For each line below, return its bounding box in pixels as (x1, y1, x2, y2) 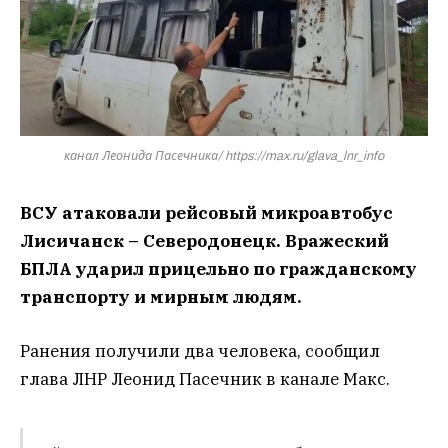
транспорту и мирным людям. (20, 285, 302, 308)
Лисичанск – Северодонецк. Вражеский (20, 229, 389, 252)
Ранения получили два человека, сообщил (20, 340, 380, 363)
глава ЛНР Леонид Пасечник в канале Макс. (20, 368, 390, 391)
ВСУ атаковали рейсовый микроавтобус (20, 201, 393, 224)
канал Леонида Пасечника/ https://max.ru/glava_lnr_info (64, 148, 384, 163)
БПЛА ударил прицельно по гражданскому (20, 257, 417, 280)
